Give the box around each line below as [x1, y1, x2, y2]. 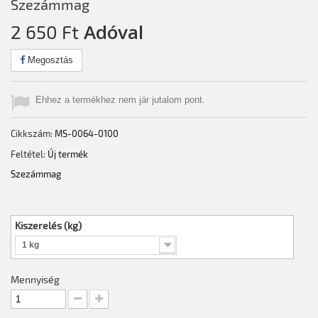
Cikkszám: [11, 128, 53, 139]
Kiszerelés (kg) [15, 219, 84, 231]
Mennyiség [11, 273, 60, 285]
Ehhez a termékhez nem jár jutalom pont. [35, 94, 205, 105]
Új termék [48, 148, 88, 160]
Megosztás [25, 55, 73, 65]
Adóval [79, 19, 143, 45]
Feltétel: [11, 148, 45, 160]
